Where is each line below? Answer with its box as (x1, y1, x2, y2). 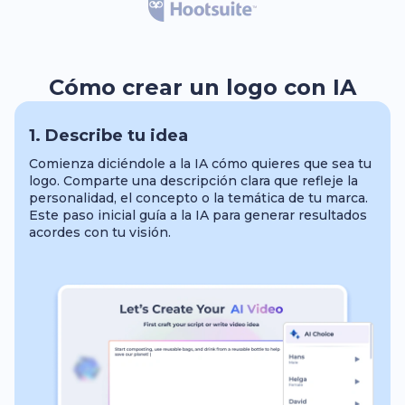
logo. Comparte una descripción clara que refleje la (29, 173, 358, 189)
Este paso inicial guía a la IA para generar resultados (29, 207, 367, 223)
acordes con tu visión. (29, 224, 171, 240)
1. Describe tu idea (29, 126, 188, 146)
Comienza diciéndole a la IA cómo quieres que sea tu (29, 155, 372, 172)
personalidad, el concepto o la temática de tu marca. (29, 190, 368, 206)
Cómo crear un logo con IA (49, 74, 356, 100)
